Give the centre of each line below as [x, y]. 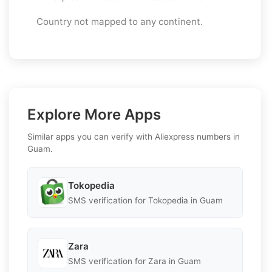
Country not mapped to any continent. [120, 22]
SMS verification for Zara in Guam [134, 261]
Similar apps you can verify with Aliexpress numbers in [134, 137]
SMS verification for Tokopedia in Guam [145, 200]
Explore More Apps [94, 115]
